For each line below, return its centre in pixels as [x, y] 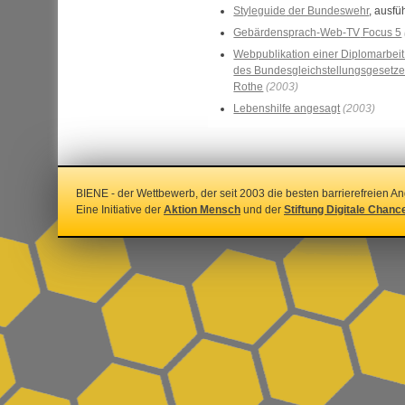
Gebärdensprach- [277, 33]
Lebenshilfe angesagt [287, 108]
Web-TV [340, 33]
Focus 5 [381, 33]
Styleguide [260, 11]
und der [262, 210]
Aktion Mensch [202, 210]
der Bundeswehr [328, 11]
